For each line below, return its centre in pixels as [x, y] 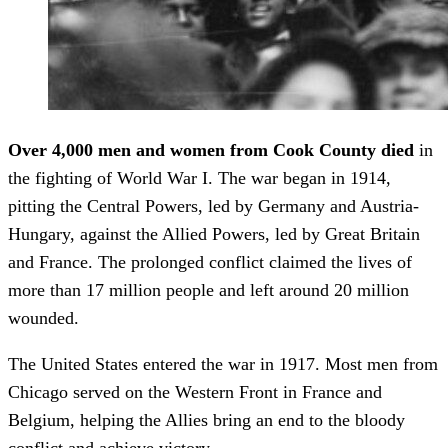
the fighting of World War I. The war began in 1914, [199, 177]
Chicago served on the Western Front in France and [195, 391]
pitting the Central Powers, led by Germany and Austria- [213, 205]
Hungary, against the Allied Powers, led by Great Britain [214, 233]
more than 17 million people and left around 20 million [208, 289]
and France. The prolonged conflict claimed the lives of [210, 261]
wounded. [43, 317]
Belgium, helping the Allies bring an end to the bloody [206, 419]
